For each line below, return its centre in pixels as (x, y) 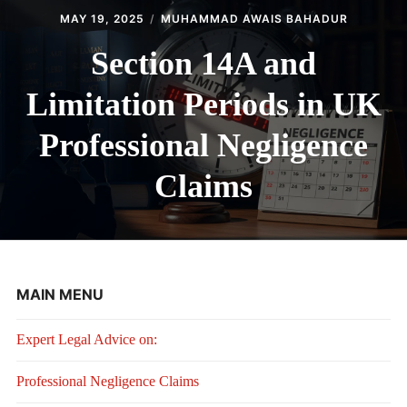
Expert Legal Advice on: (86, 340)
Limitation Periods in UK (203, 105)
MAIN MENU (60, 295)
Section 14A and (203, 64)
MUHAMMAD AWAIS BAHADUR (254, 19)
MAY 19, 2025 (102, 19)
